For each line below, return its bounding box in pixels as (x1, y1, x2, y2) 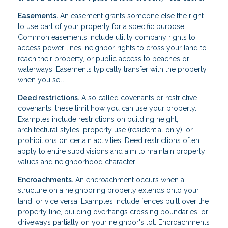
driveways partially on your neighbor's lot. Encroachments (18, 218, 210, 227)
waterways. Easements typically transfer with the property (18, 65, 207, 74)
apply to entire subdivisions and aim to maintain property (18, 147, 205, 156)
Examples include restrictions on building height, (18, 115, 178, 124)
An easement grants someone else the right (58, 12, 204, 20)
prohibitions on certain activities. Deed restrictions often (18, 136, 199, 145)
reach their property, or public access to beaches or (18, 54, 189, 63)
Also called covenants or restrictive (79, 94, 197, 102)
